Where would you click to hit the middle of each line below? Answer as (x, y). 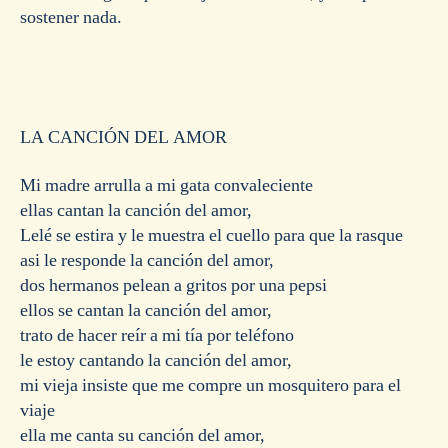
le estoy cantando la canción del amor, (156, 360)
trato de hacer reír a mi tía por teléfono (157, 335)
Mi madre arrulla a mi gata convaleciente (166, 185)
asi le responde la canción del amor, (147, 260)
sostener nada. (71, 18)
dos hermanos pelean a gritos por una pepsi (173, 285)
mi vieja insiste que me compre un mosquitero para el (210, 385)
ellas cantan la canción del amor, (136, 210)
